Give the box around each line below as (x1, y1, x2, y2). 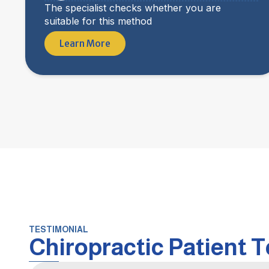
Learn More (59, 38, 110, 49)
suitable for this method (44, 15, 152, 27)
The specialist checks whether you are (44, 2, 221, 14)
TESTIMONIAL (29, 225, 88, 234)
